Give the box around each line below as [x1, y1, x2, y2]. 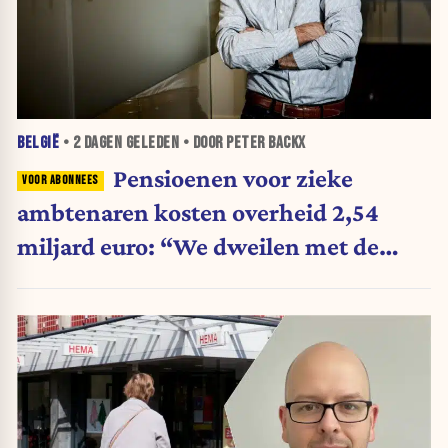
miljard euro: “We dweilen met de [17, 231, 379, 260]
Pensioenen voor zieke [112, 163, 353, 192]
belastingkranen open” [17, 265, 266, 294]
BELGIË [17, 133, 59, 154]
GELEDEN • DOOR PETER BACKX [122, 133, 306, 154]
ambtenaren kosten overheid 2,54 [17, 197, 379, 226]
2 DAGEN [72, 133, 122, 154]
